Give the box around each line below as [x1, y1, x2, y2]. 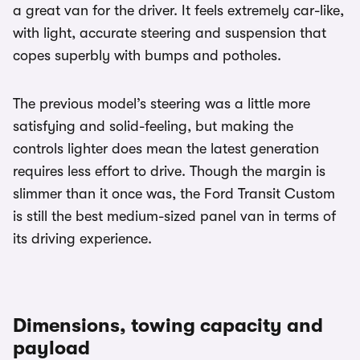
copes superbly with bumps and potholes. [13, 47, 281, 64]
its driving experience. [13, 231, 152, 247]
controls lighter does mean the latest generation [13, 141, 319, 157]
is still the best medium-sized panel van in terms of [13, 208, 336, 225]
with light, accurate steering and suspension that [13, 25, 326, 42]
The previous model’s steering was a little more [13, 96, 310, 112]
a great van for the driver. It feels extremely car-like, [13, 2, 344, 19]
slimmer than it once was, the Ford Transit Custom [13, 186, 335, 202]
